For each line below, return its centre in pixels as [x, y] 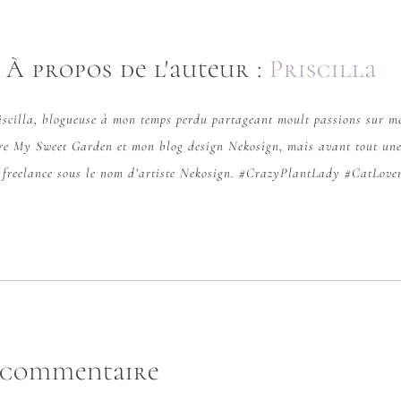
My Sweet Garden [63, 145]
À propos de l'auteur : [138, 68]
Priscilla [323, 68]
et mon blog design [171, 145]
